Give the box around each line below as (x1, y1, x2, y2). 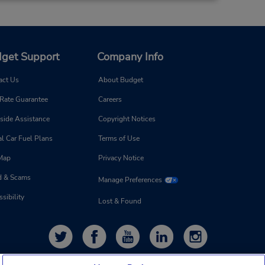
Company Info (97, 50, 163, 64)
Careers (98, 95, 122, 105)
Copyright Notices (98, 114, 156, 124)
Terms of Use (98, 134, 140, 144)
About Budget (98, 75, 143, 85)
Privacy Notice (98, 153, 144, 163)
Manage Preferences (98, 175, 162, 185)
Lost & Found (98, 196, 141, 206)
